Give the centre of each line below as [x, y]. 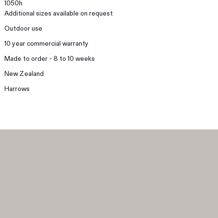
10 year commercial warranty [47, 43]
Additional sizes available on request [59, 13]
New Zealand [24, 73]
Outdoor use [24, 28]
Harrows [17, 88]
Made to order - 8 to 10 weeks [50, 58]
